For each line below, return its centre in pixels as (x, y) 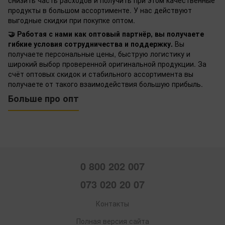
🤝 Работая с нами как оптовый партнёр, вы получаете (106, 34)
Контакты (113, 203)
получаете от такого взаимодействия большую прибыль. (105, 84)
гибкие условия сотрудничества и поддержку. (90, 44)
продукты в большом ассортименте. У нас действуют (100, 10)
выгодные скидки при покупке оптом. (72, 20)
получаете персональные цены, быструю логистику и (99, 54)
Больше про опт (43, 99)
